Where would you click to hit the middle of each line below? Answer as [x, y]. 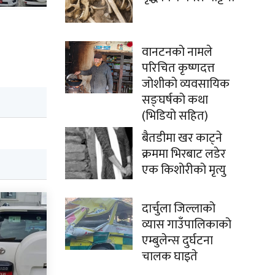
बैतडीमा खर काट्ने [182, 138]
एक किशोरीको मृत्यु [184, 170]
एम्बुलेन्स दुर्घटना [177, 241]
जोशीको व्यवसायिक [186, 84]
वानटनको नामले [177, 52]
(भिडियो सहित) [175, 116]
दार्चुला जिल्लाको [179, 209]
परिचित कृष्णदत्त [178, 68]
